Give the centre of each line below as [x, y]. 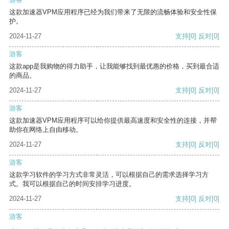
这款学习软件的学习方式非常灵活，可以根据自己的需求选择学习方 [109, 175]
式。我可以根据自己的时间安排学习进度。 [72, 184]
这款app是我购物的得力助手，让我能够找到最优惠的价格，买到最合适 [114, 66]
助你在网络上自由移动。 [46, 130]
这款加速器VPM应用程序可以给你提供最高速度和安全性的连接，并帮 [113, 121]
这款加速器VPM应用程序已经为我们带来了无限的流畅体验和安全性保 [113, 12]
